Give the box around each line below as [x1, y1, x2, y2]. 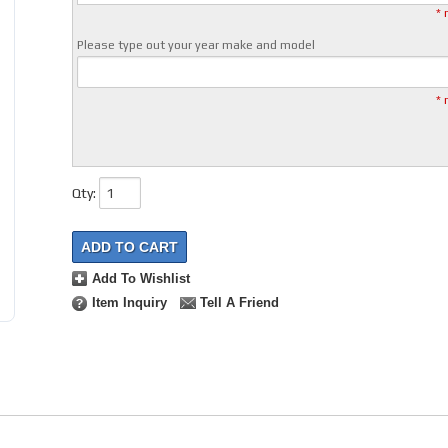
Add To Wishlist [91, 272, 190, 287]
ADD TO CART [80, 239, 178, 256]
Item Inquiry [91, 296, 167, 311]
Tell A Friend [199, 296, 279, 311]
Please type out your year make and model [76, 38, 315, 53]
